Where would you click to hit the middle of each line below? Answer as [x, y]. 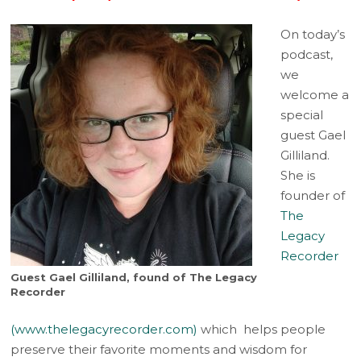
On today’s [313, 34]
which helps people [262, 329]
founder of [313, 195]
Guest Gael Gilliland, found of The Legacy [134, 277]
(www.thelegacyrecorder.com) [104, 329]
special [302, 115]
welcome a [315, 95]
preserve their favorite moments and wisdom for [159, 349]
